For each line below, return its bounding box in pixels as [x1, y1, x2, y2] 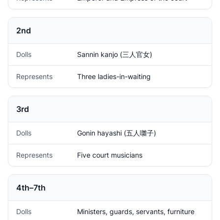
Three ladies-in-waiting [77, 72, 151, 81]
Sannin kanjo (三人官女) [77, 50, 152, 58]
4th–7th [16, 183, 46, 192]
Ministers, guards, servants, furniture [77, 207, 194, 216]
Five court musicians [77, 151, 142, 159]
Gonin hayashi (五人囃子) [77, 129, 156, 137]
